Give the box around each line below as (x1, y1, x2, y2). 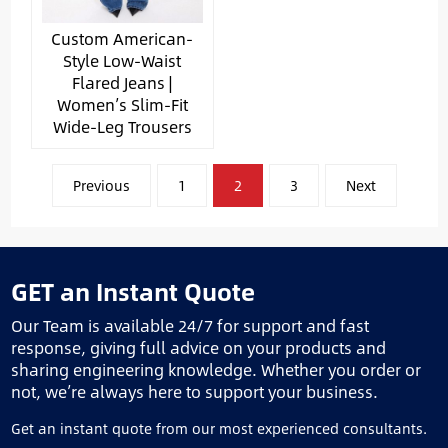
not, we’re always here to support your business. (10, 379, 378, 404)
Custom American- (51, 26, 193, 51)
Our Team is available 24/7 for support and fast (10, 313, 369, 338)
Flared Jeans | (72, 70, 172, 95)
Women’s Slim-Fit (56, 92, 188, 117)
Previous (72, 175, 130, 196)
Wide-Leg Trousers (52, 114, 192, 139)
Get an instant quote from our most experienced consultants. (10, 418, 427, 439)
